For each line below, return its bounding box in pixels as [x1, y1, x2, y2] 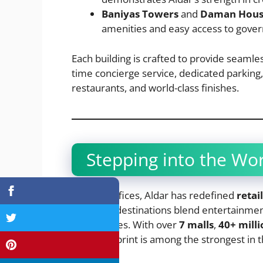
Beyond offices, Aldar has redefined [72, 188, 237, 202]
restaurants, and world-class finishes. [72, 80, 239, 95]
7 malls [179, 217, 214, 231]
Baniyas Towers [102, 7, 178, 21]
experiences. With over [72, 217, 179, 231]
